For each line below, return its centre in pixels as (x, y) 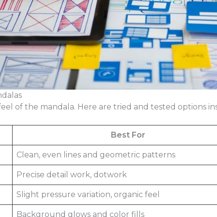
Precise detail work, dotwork (71, 175)
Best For (128, 135)
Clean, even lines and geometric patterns (96, 155)
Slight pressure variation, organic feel (88, 195)
